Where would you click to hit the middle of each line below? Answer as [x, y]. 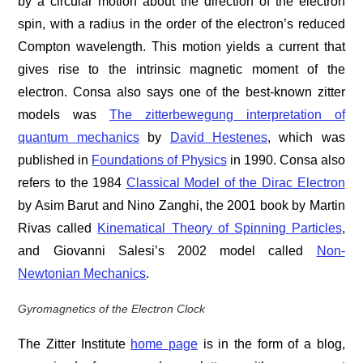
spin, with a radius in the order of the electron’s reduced [181, 24]
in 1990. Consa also [286, 160]
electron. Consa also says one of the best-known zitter [181, 92]
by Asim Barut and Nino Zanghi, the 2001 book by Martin [181, 206]
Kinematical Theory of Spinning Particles [220, 228]
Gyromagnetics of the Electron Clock [112, 309]
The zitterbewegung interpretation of [227, 115]
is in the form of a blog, [271, 344]
